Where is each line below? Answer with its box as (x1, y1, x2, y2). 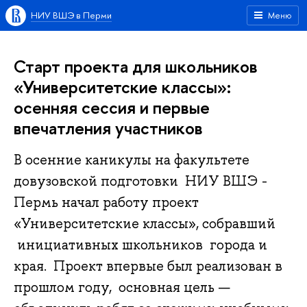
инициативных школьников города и (14, 236, 267, 254)
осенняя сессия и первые (14, 95, 210, 119)
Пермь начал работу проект (14, 193, 199, 212)
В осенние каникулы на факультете (14, 151, 249, 169)
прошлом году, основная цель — (14, 278, 230, 297)
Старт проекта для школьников (14, 54, 258, 78)
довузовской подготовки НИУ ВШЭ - (14, 172, 267, 191)
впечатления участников (14, 116, 203, 140)
